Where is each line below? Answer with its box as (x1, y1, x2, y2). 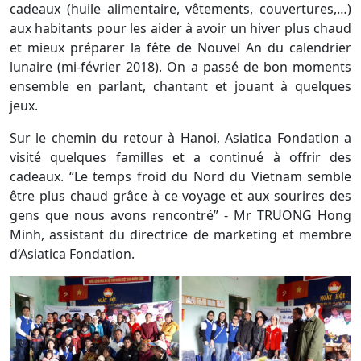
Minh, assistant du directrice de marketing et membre (10, 225, 351, 243)
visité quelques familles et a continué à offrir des (10, 147, 351, 166)
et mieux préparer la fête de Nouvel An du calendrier (10, 38, 351, 56)
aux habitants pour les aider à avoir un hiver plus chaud (10, 19, 351, 37)
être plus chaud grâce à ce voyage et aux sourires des (10, 186, 351, 205)
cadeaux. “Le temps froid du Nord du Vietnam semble (10, 167, 351, 185)
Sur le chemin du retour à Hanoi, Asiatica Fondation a (10, 128, 351, 147)
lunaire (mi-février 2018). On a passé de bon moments (10, 57, 351, 76)
